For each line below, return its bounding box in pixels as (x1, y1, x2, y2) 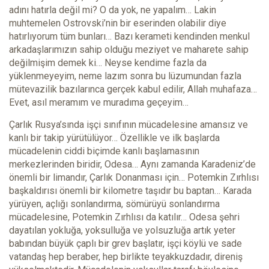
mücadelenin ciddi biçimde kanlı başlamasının (9, 145, 199, 157)
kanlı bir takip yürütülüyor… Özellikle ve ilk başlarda (9, 132, 220, 144)
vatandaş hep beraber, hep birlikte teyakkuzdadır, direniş (9, 251, 243, 263)
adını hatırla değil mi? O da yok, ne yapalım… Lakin (9, 4, 216, 16)
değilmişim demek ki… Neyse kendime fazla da (9, 57, 207, 69)
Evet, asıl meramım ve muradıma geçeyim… (9, 97, 189, 109)
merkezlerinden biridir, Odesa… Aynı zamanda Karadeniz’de (9, 159, 256, 171)
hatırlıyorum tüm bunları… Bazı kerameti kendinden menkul (9, 31, 250, 43)
